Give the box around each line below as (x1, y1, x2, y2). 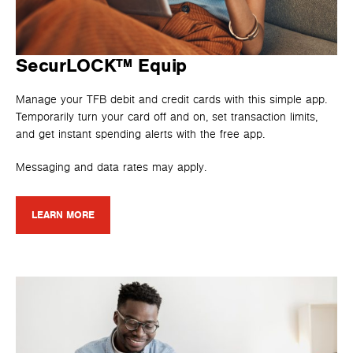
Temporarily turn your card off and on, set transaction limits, (16, 110, 318, 124)
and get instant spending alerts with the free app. (16, 127, 265, 141)
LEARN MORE (32, 208, 95, 221)
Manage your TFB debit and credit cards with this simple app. (16, 92, 327, 106)
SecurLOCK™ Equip (16, 55, 188, 78)
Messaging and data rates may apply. (16, 160, 206, 174)
